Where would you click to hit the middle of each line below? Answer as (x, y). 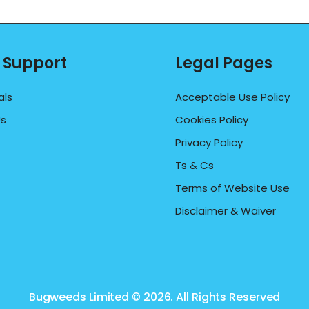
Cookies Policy (212, 119)
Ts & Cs (195, 165)
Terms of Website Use (232, 188)
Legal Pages (224, 63)
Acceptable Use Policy (232, 97)
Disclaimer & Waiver (226, 210)
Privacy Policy (209, 142)
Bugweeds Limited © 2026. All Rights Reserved (154, 297)
